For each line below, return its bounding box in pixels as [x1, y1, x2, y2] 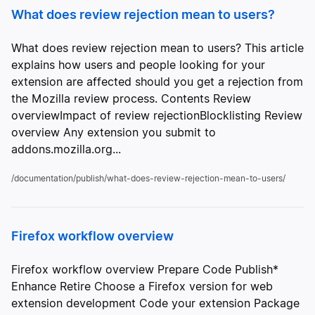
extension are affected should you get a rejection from [11, 75, 303, 89]
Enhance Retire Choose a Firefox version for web [11, 279, 273, 293]
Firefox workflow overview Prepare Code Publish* [11, 262, 278, 276]
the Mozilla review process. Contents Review [11, 91, 251, 105]
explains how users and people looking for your [11, 58, 265, 72]
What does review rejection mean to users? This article [11, 41, 304, 55]
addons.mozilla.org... [11, 142, 121, 156]
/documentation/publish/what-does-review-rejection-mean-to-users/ [11, 173, 285, 184]
